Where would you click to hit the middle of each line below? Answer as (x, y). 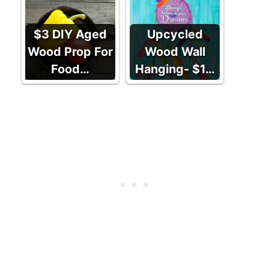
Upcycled (175, 34)
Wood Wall (175, 51)
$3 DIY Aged (70, 34)
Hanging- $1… (175, 69)
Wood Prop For (70, 51)
